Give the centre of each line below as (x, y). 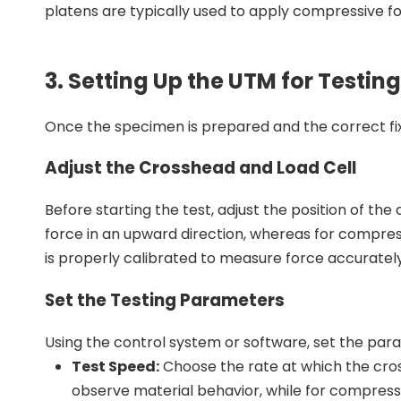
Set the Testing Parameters (165, 300)
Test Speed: (115, 366)
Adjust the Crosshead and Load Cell (200, 168)
